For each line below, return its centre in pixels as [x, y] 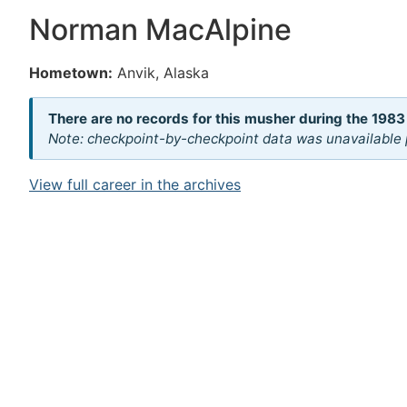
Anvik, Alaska [163, 73]
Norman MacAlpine [160, 30]
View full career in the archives [135, 185]
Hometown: [71, 73]
